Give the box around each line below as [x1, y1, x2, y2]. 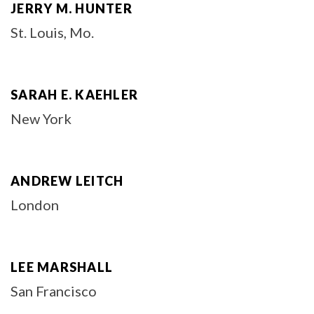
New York [11, 110, 71, 127]
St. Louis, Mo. [11, 24, 94, 41]
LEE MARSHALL [11, 259, 113, 275]
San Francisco [11, 282, 97, 299]
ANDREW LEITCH [11, 173, 124, 189]
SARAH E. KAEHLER [11, 87, 138, 102]
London [11, 196, 59, 213]
